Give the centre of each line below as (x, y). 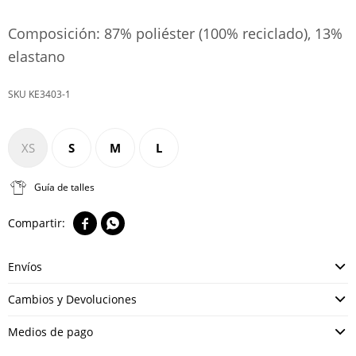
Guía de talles (64, 187)
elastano (37, 56)
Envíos (25, 267)
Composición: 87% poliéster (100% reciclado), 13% (175, 33)
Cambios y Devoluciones (72, 299)
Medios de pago (50, 332)
